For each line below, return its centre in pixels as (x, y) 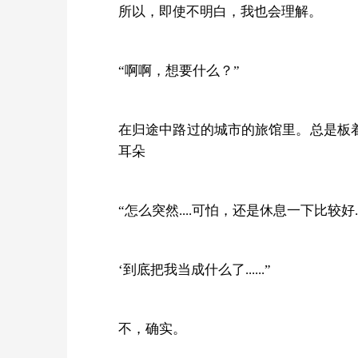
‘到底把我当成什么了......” (195, 269)
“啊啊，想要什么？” (179, 70)
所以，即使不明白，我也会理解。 (220, 11)
